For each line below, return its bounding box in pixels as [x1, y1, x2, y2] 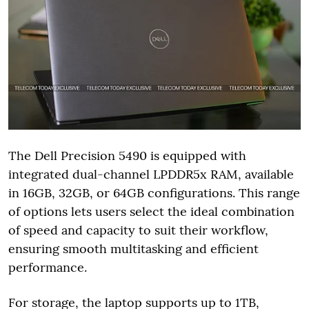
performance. [8, 259, 87, 276]
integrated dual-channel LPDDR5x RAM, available [8, 166, 294, 183]
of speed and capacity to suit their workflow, [8, 222, 268, 239]
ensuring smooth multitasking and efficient [8, 241, 259, 257]
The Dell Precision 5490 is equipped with [8, 148, 246, 164]
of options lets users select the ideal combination [8, 203, 295, 220]
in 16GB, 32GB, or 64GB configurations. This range [8, 185, 300, 201]
